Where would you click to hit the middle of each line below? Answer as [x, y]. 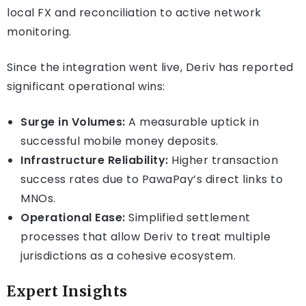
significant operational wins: [86, 87]
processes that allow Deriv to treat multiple [145, 237]
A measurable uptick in [192, 122]
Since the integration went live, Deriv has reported [150, 68]
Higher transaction [223, 161]
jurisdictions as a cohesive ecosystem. [128, 256]
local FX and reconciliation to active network [134, 13]
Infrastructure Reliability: [95, 161]
